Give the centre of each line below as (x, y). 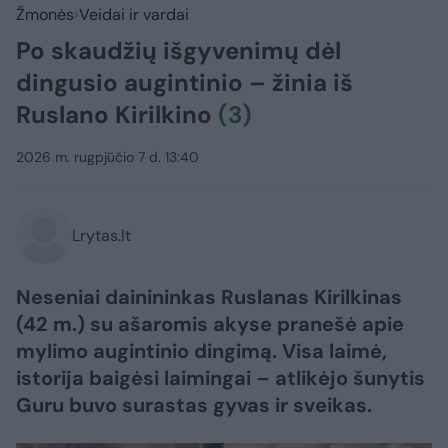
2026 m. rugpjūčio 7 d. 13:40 (107, 156)
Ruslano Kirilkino (117, 114)
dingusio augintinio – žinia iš (184, 82)
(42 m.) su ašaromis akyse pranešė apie (210, 323)
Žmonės (45, 14)
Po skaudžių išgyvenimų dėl (178, 50)
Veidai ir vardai (134, 14)
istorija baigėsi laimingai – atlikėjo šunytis (220, 377)
